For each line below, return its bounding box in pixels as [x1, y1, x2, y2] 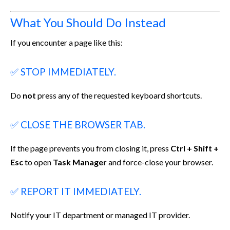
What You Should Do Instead [10, 14, 166, 30]
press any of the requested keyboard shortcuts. [36, 90, 202, 100]
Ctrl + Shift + [170, 143, 219, 153]
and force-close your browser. [107, 157, 213, 167]
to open [23, 157, 53, 167]
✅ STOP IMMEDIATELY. [10, 65, 116, 78]
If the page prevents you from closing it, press [10, 143, 170, 153]
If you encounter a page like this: [10, 37, 123, 47]
